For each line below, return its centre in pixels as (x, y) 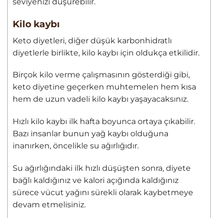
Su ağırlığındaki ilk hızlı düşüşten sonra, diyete (102, 168)
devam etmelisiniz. (49, 204)
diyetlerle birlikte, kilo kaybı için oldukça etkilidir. (106, 53)
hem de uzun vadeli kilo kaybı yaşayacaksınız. (100, 99)
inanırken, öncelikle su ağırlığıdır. (76, 146)
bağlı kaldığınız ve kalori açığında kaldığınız (96, 180)
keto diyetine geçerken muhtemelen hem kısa (104, 87)
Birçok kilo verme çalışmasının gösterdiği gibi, (101, 75)
